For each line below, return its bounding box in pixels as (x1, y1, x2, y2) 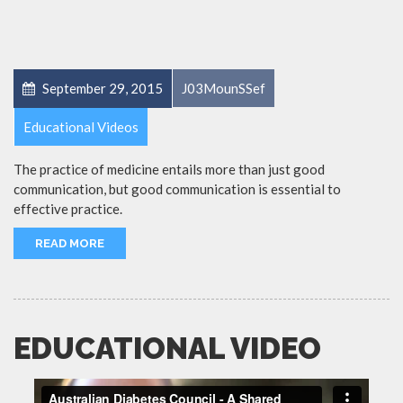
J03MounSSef (182, 80, 265, 96)
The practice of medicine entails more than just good (13, 161, 325, 177)
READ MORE (35, 237, 104, 250)
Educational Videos (23, 119, 139, 135)
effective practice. (13, 201, 122, 217)
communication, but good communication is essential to (13, 181, 341, 197)
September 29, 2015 (40, 80, 163, 96)
